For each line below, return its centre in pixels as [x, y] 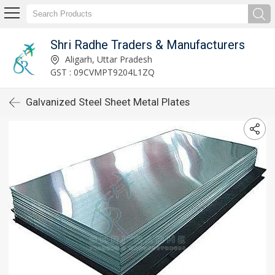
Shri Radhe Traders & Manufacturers [147, 45]
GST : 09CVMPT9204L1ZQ [102, 72]
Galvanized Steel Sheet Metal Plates [108, 102]
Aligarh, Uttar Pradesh [107, 59]
